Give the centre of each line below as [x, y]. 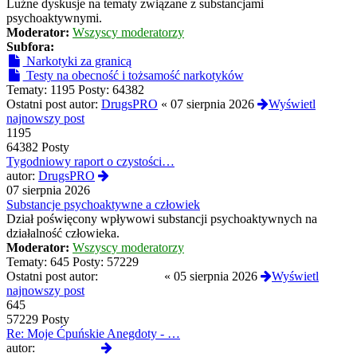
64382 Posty [38, 147]
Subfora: [30, 47]
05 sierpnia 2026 [216, 277]
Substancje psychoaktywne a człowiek [103, 205]
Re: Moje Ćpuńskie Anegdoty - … [93, 334]
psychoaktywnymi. [54, 18]
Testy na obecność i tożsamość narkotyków [133, 76]
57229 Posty [38, 320]
